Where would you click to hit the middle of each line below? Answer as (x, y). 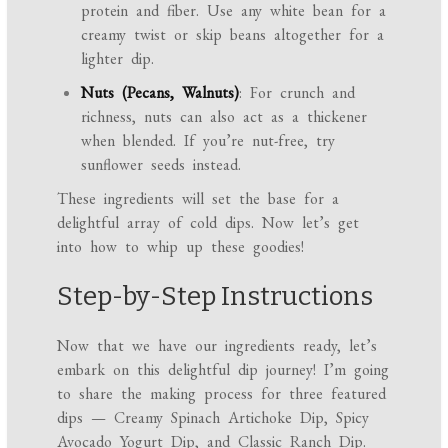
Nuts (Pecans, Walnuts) (160, 93)
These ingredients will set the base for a (198, 199)
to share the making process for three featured (222, 394)
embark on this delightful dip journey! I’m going (223, 370)
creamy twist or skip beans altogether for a (233, 35)
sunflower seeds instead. (161, 165)
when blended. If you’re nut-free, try (208, 141)
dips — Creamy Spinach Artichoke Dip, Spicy (213, 418)
